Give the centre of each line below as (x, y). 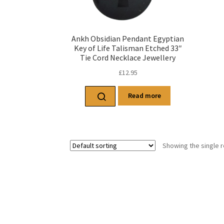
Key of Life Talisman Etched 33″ (128, 48)
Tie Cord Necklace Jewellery (128, 58)
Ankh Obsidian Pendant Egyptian (128, 39)
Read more (144, 96)
